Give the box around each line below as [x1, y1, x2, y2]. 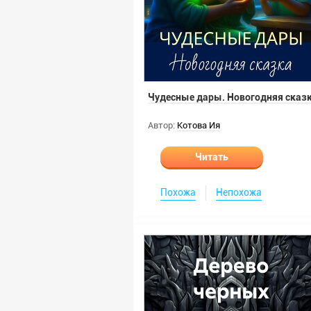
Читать [195, 151, 228, 162]
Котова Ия [177, 120, 220, 131]
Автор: [148, 120, 175, 131]
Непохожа [216, 187, 262, 198]
